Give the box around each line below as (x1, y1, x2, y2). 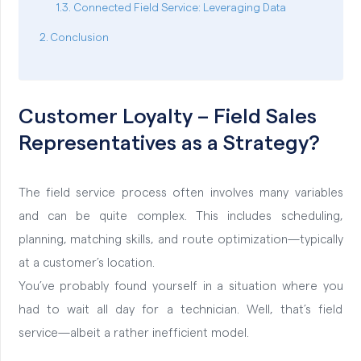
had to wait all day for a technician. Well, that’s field (18, 304, 343, 317)
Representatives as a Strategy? (18, 133, 320, 155)
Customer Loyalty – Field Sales (18, 106, 317, 128)
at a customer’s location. (18, 257, 155, 270)
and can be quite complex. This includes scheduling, (18, 210, 343, 223)
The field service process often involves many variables (18, 187, 343, 200)
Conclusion (50, 32, 114, 44)
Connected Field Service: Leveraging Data (73, 2, 288, 14)
